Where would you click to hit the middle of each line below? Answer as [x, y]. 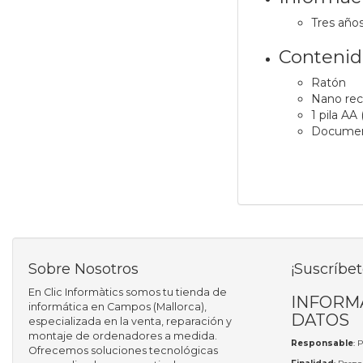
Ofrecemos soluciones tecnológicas [123, 351]
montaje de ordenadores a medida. [123, 336]
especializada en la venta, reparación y [130, 322]
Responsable [322, 344]
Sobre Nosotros [83, 269]
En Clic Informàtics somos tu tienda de [128, 293]
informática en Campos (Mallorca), [117, 307]
